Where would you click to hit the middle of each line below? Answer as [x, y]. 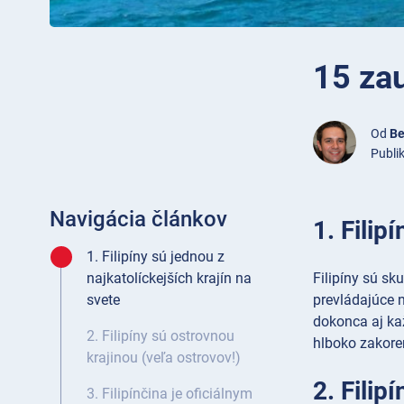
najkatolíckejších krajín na [169, 279]
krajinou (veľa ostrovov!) [164, 358]
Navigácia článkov [138, 220]
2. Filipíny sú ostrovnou [161, 336]
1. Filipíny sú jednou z [156, 257]
